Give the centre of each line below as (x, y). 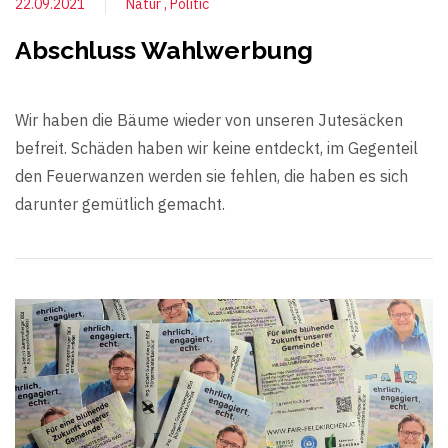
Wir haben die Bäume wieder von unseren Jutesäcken (209, 120)
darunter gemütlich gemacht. (120, 204)
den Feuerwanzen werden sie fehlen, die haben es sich (211, 176)
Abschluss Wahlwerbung (164, 50)
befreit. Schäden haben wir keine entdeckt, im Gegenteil (216, 148)
